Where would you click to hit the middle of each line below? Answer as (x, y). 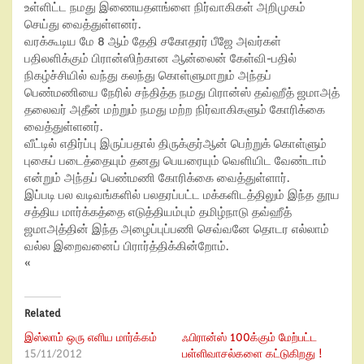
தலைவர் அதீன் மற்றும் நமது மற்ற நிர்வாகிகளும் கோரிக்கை (175, 110)
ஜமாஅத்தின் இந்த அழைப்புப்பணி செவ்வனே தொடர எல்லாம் (177, 229)
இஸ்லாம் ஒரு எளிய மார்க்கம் (91, 337)
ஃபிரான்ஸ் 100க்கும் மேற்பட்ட (249, 337)
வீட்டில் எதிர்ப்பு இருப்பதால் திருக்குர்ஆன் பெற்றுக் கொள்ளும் (175, 144)
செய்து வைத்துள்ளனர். (83, 24)
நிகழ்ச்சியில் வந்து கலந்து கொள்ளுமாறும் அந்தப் (148, 76)
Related (43, 313)
